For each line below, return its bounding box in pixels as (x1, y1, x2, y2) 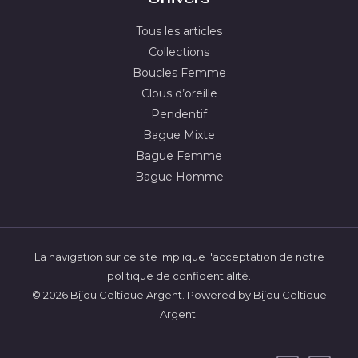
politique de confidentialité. (107, 268, 251, 282)
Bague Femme (136, 148, 222, 163)
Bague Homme (134, 169, 224, 184)
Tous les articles (136, 23, 222, 38)
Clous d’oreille (141, 86, 217, 101)
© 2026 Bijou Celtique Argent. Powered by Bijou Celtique (31, 288, 327, 301)
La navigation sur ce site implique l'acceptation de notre (34, 249, 324, 263)
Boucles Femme (132, 65, 226, 80)
